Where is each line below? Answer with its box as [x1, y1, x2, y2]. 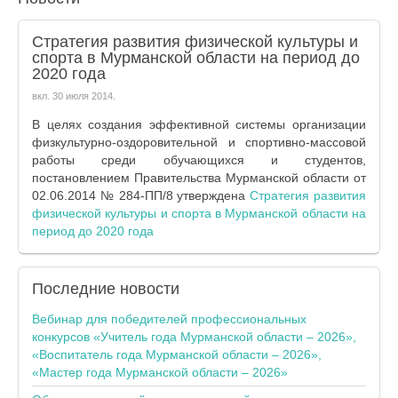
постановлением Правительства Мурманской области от [32, 171, 366, 185]
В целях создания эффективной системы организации [32, 117, 366, 131]
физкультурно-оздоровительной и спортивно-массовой [32, 135, 366, 149]
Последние [32, 280, 115, 298]
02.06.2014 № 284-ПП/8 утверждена [32, 188, 251, 203]
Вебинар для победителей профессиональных [32, 312, 306, 326]
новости [115, 280, 179, 298]
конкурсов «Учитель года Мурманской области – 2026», [32, 330, 356, 344]
